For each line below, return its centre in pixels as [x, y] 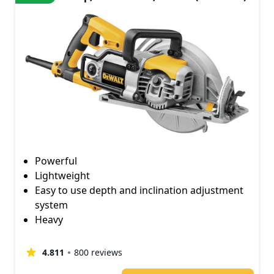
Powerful [56, 161]
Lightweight [62, 176]
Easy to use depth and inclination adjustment [139, 191]
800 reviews [98, 253]
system [51, 205]
